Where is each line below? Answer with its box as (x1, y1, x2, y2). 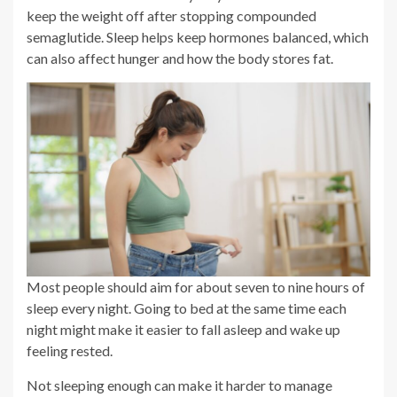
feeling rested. (27, 341, 113, 359)
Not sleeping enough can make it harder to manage (27, 376, 332, 393)
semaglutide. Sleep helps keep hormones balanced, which (27, 27, 369, 45)
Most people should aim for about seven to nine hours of (27, 277, 365, 295)
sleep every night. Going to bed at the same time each (27, 299, 346, 316)
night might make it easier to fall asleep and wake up (27, 320, 340, 338)
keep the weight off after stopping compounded (27, 6, 316, 24)
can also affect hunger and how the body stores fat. (27, 49, 333, 66)
